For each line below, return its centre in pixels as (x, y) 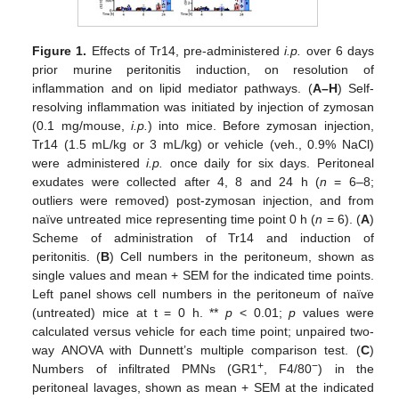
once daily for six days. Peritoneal (269, 163)
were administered (90, 163)
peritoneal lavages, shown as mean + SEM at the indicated (203, 387)
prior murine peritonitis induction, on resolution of (203, 69)
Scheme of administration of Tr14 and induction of (203, 237)
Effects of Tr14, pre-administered (186, 50)
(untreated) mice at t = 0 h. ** (129, 312)
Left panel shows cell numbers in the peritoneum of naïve (203, 293)
